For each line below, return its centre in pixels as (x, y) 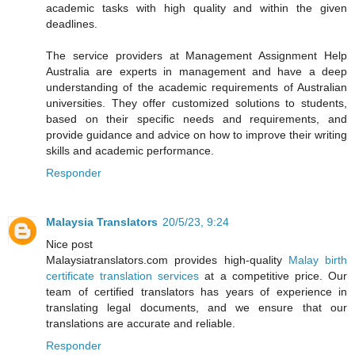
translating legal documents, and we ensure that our (197, 308)
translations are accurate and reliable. (141, 324)
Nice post (69, 244)
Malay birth (314, 260)
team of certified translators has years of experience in (197, 292)
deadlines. (72, 24)
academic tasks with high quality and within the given (197, 8)
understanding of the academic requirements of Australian (197, 88)
